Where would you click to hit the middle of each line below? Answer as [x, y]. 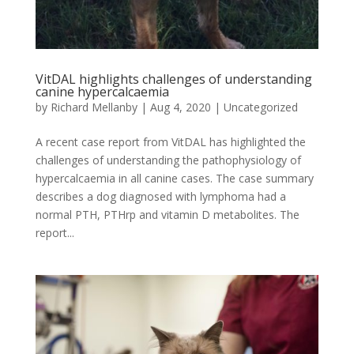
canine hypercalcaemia [102, 91]
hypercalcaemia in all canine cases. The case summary [174, 178]
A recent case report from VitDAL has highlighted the [170, 141]
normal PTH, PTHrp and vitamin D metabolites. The [167, 214]
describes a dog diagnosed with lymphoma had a [160, 196]
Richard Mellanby [94, 107]
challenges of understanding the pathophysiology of [168, 160]
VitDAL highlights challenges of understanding [173, 79]
